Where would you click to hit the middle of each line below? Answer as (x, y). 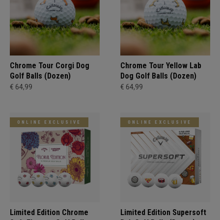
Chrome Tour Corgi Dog (50, 65)
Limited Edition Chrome (49, 212)
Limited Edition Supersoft (163, 212)
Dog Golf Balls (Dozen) (158, 76)
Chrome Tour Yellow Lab (161, 65)
